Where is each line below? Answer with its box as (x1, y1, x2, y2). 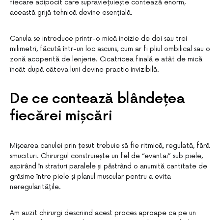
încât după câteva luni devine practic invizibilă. (10, 65, 159, 74)
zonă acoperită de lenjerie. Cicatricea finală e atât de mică (10, 55, 202, 63)
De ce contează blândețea (10, 91, 185, 107)
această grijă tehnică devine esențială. (10, 8, 133, 17)
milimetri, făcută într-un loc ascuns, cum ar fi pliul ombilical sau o (10, 45, 210, 53)
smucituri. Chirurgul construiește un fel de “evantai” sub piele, (10, 152, 203, 160)
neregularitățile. (10, 183, 61, 191)
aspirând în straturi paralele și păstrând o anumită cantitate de (10, 162, 207, 170)
